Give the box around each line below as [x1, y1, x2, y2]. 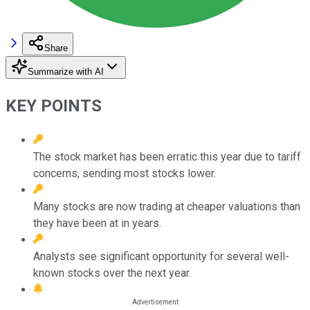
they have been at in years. [33, 216, 161, 230]
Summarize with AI [28, 66, 104, 77]
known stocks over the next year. [33, 266, 191, 280]
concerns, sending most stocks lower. [33, 166, 216, 180]
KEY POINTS [6, 95, 102, 116]
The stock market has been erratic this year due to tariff [33, 149, 301, 163]
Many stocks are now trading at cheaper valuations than [33, 199, 300, 213]
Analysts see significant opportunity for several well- [33, 249, 289, 263]
